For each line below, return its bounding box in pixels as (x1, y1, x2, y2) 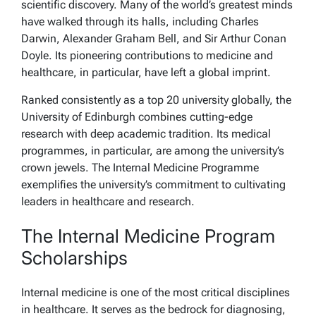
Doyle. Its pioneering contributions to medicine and (21, 48, 273, 62)
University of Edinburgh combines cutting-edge (21, 109, 253, 123)
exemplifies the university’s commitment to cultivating (21, 177, 286, 191)
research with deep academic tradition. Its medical (21, 126, 271, 140)
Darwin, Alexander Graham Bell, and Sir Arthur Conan (21, 31, 286, 45)
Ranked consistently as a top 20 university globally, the (21, 92, 291, 107)
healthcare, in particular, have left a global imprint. (21, 65, 271, 79)
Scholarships (21, 247, 128, 269)
